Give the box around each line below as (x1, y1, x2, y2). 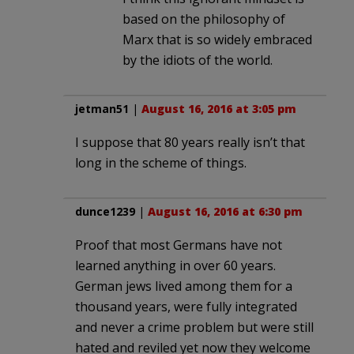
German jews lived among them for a (75, 277, 292, 295)
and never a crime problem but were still (75, 318, 314, 336)
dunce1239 (75, 203, 135, 219)
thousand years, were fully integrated (75, 297, 297, 315)
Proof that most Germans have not (75, 235, 282, 254)
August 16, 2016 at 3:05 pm (141, 100, 296, 116)
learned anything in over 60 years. (75, 256, 276, 274)
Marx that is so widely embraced (122, 30, 312, 48)
